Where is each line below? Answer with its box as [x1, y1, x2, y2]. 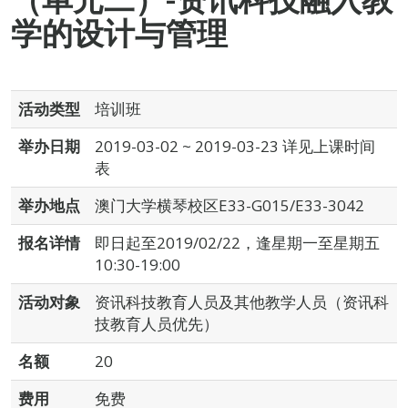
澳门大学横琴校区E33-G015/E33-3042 [95, 195, 364, 216]
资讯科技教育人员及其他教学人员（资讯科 [95, 291, 389, 312]
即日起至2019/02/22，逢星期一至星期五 [95, 232, 380, 253]
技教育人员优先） [95, 313, 219, 334]
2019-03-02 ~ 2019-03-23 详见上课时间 [95, 136, 375, 157]
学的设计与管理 [11, 12, 228, 54]
